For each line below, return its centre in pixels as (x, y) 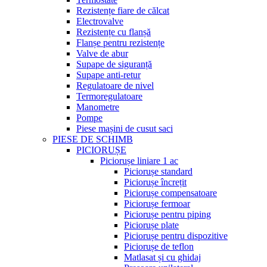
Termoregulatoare (109, 96)
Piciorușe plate (151, 225)
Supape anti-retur (108, 75)
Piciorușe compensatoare (170, 193)
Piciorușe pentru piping (167, 214)
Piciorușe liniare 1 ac (139, 161)
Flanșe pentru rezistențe (120, 43)
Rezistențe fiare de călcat (123, 10)
